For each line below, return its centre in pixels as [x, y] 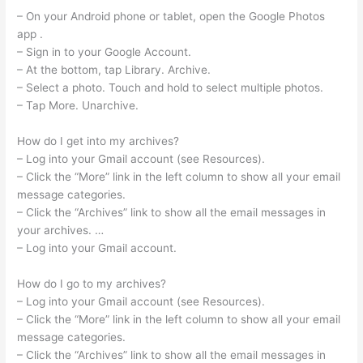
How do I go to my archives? [92, 283]
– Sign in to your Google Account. [105, 52]
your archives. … [61, 231]
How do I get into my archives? [98, 141]
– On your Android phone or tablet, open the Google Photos [171, 17]
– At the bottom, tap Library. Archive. [114, 70]
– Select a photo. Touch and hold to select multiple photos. [171, 88]
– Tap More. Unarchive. [78, 106]
